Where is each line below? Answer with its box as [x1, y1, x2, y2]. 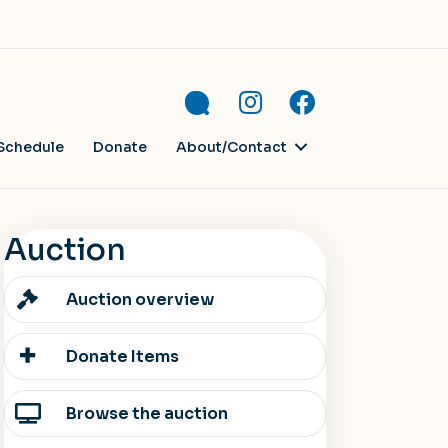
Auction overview [66, 288, 215, 310]
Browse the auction [66, 402, 229, 424]
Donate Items [66, 345, 180, 367]
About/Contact [176, 137, 287, 156]
